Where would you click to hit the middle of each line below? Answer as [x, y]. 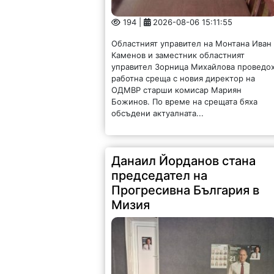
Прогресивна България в [186, 191]
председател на [160, 176]
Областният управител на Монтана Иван [192, 44]
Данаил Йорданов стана [184, 161]
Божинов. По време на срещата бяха [185, 102]
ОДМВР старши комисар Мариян [177, 90]
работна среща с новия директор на [183, 79]
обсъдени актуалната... [158, 113]
